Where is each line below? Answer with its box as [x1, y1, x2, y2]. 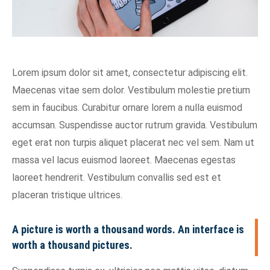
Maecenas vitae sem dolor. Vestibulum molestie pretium [12, 84, 250, 96]
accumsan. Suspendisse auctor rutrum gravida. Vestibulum [12, 119, 257, 131]
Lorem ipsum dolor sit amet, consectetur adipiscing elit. [12, 67, 248, 78]
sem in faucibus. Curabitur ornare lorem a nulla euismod [12, 102, 242, 113]
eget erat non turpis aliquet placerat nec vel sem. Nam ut [12, 137, 254, 148]
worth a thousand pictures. [12, 239, 133, 251]
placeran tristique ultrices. [12, 189, 122, 201]
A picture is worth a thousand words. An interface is [12, 223, 244, 236]
